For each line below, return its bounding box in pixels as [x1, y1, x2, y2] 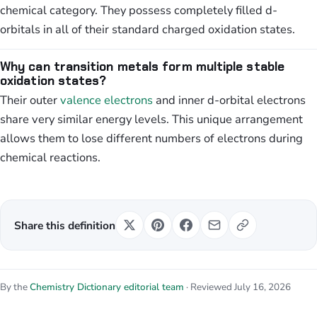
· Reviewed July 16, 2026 [184, 280, 291, 294]
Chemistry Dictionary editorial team [30, 280, 184, 294]
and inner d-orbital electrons [153, 92, 306, 108]
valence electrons [60, 92, 153, 108]
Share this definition [14, 217, 115, 233]
